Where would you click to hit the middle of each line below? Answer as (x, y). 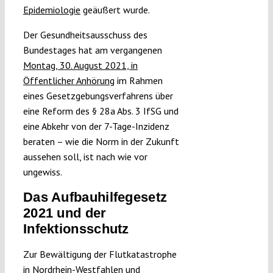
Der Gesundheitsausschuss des (85, 35)
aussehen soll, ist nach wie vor (85, 157)
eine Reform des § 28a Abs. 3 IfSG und (101, 111)
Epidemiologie (51, 10)
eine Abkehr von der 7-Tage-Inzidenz (96, 126)
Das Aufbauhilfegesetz (95, 197)
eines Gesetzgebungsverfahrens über (98, 96)
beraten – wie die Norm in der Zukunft (101, 142)
